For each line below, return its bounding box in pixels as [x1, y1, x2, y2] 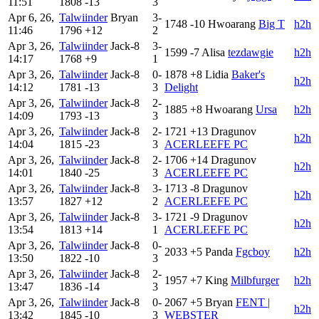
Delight [164, 80, 198, 93]
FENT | [236, 296, 270, 308]
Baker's [231, 68, 265, 80]
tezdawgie [228, 46, 273, 58]
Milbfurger [231, 273, 279, 286]
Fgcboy [236, 245, 270, 258]
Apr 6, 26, [8, 11, 54, 23]
